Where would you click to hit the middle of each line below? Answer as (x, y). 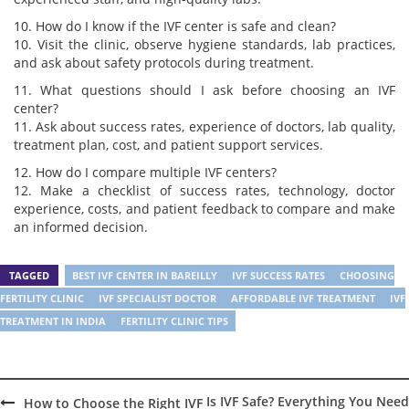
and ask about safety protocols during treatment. (164, 63)
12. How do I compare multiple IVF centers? (145, 173)
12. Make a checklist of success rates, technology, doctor (204, 191)
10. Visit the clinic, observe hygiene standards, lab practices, (204, 45)
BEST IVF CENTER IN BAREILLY (145, 276)
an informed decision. (81, 227)
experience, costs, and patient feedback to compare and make (204, 209)
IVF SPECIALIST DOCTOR (157, 299)
